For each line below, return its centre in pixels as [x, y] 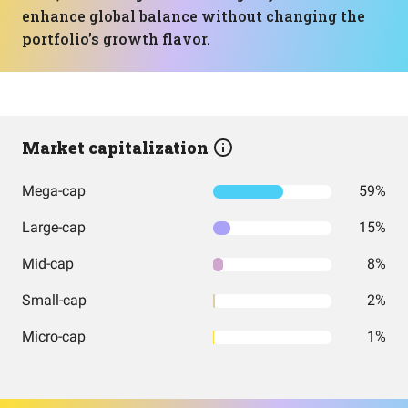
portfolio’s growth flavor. [116, 39]
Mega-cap [54, 191]
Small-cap [54, 300]
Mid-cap [48, 264]
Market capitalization [117, 148]
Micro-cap [54, 337]
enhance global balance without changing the [194, 16]
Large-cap [54, 227]
